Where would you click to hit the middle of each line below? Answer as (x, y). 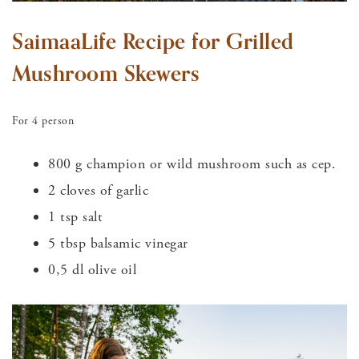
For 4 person (43, 121)
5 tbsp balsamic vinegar (118, 243)
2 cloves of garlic (98, 190)
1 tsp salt (75, 216)
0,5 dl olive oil (92, 269)
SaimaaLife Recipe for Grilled (153, 41)
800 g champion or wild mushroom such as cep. (192, 163)
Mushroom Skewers (106, 73)
